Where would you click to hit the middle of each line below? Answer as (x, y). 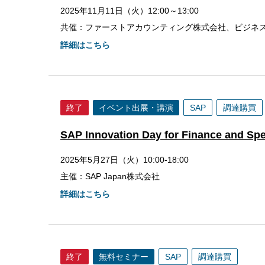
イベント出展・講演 (136, 108)
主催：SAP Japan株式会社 (110, 176)
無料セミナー (124, 257)
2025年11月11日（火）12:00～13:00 (130, 11)
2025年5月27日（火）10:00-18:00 (125, 160)
